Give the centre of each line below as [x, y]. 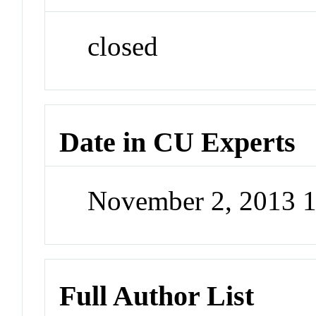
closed [123, 47]
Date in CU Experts [178, 142]
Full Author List [157, 296]
